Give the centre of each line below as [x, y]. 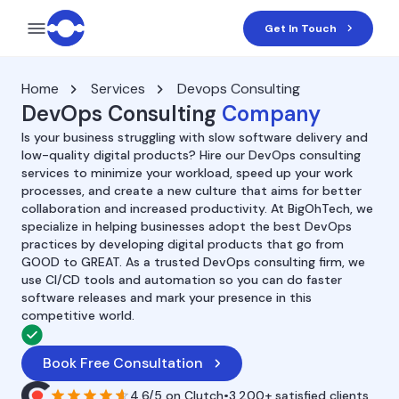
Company [271, 114]
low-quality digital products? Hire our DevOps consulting [191, 155]
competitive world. [78, 315]
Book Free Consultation [123, 363]
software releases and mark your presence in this [167, 297]
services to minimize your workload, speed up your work [187, 173]
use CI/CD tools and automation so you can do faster [182, 280]
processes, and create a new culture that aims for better [191, 191]
